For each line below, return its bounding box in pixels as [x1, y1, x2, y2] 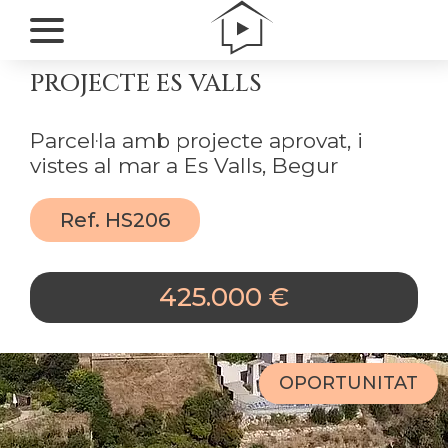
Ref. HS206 [60, 208, 170, 232]
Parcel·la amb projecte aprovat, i [30, 128, 363, 153]
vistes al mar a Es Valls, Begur [30, 153, 338, 178]
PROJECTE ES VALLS [30, 68, 262, 100]
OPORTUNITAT [279, 372, 418, 394]
